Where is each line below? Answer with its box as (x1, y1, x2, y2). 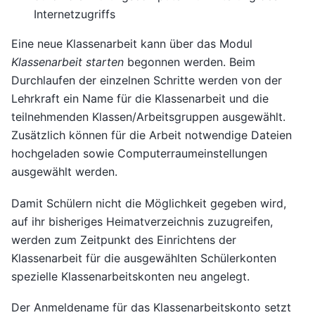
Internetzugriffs (34, 7, 115, 22)
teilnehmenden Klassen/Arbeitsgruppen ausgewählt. (11, 110, 285, 124)
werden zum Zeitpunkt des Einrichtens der (11, 232, 236, 247)
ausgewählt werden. (11, 165, 117, 179)
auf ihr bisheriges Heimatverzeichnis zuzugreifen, (11, 214, 273, 229)
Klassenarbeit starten (11, 55, 124, 70)
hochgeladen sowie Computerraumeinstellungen (11, 146, 267, 161)
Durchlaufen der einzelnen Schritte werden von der (11, 73, 282, 88)
